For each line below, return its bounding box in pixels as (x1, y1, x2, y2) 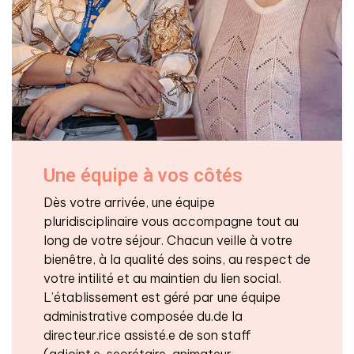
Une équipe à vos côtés (43, 164, 243, 186)
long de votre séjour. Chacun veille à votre (43, 232, 292, 248)
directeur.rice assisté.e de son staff (43, 326, 251, 343)
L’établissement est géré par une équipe (43, 288, 281, 305)
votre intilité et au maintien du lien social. (43, 269, 281, 286)
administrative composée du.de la (43, 307, 243, 324)
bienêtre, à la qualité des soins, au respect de (43, 250, 311, 267)
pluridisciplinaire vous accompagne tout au (43, 213, 299, 229)
